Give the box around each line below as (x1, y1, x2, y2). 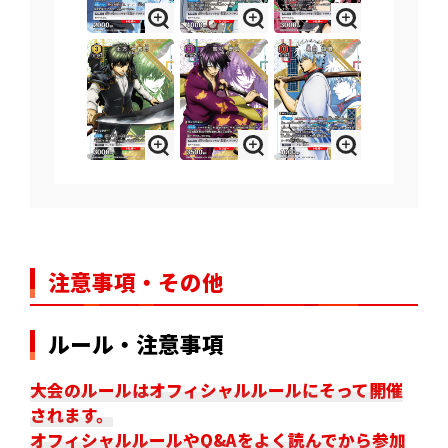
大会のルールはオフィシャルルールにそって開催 (29, 377, 403, 402)
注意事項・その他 (47, 265, 224, 297)
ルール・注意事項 (47, 327, 224, 359)
